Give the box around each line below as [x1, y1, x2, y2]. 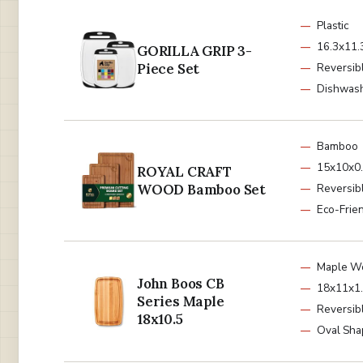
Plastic [317, 18, 348, 34]
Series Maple [137, 293, 224, 311]
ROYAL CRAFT [137, 163, 232, 181]
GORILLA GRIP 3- [137, 42, 253, 61]
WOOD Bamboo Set [137, 181, 267, 199]
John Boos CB [137, 275, 224, 293]
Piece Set [137, 60, 200, 79]
